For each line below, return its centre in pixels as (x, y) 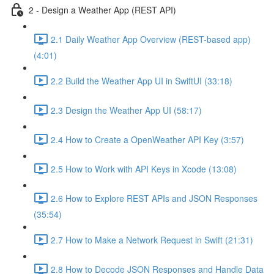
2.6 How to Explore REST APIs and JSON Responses (154, 198)
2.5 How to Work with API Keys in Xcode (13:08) (144, 168)
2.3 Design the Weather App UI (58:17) (126, 110)
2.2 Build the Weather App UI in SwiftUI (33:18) (142, 80)
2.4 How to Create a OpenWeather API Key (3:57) (147, 139)
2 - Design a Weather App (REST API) (102, 9)
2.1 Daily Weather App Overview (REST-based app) (151, 39)
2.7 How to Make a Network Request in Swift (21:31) (152, 239)
